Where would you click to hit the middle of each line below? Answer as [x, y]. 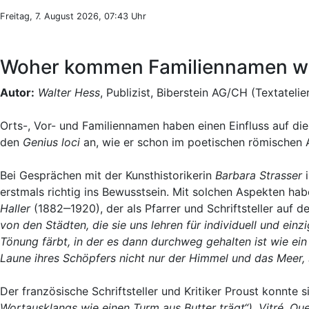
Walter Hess [69, 92]
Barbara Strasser [259, 175]
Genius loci [51, 142]
